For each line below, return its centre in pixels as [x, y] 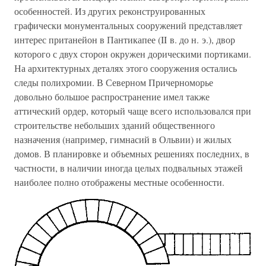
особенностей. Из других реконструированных [110, 11]
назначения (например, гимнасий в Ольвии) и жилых [123, 140]
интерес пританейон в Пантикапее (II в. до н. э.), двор [125, 40]
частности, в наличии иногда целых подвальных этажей [129, 168]
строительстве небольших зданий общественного [115, 125]
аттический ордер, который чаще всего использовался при [133, 111]
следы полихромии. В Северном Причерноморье [114, 83]
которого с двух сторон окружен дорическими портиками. [133, 54]
